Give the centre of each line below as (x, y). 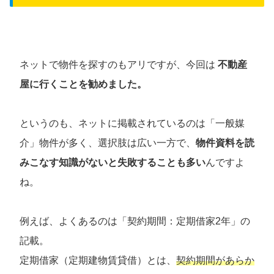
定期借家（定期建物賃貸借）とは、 (98, 261)
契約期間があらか (215, 261)
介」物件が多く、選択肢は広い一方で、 (108, 143)
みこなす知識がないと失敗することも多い (113, 163)
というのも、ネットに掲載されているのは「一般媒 (132, 124)
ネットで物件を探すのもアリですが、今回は (119, 65)
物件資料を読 (225, 143)
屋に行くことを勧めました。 (83, 84)
